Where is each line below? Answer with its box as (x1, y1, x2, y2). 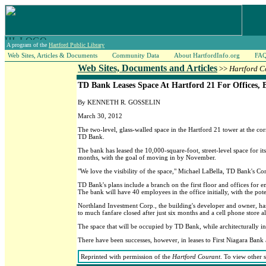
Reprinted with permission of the (81, 253, 172, 260)
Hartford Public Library (49, 42, 104, 48)
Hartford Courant (172, 253, 220, 260)
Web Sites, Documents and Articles (78, 63, 217, 73)
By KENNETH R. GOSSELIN (78, 99, 160, 106)
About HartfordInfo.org (174, 52, 240, 59)
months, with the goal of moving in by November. (78, 154, 216, 161)
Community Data (112, 52, 159, 59)
